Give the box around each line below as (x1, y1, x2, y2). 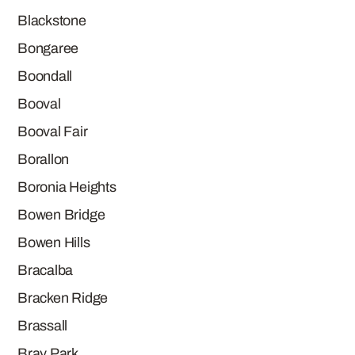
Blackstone (17, 13, 86, 29)
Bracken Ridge (17, 290, 109, 306)
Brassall (17, 318, 68, 334)
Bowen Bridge (17, 207, 105, 223)
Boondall (17, 68, 73, 84)
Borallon (17, 151, 70, 167)
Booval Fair (17, 124, 88, 139)
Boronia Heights (17, 179, 116, 195)
